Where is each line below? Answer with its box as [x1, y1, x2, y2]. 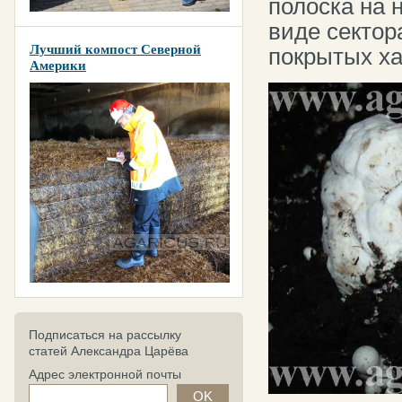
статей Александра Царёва [29, 344, 188, 358]
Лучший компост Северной [30, 42, 201, 57]
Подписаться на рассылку [29, 328, 181, 342]
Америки [30, 58, 86, 73]
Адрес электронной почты [29, 367, 181, 381]
